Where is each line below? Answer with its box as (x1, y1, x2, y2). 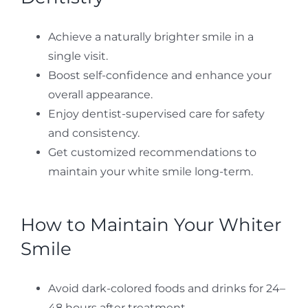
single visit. (47, 49, 108, 63)
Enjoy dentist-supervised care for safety (47, 107, 265, 120)
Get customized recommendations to (47, 145, 256, 159)
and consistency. (47, 126, 140, 140)
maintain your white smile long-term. (47, 164, 253, 178)
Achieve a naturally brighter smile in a (47, 30, 254, 43)
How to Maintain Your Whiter (20, 213, 281, 236)
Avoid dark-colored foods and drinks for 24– (47, 281, 285, 295)
